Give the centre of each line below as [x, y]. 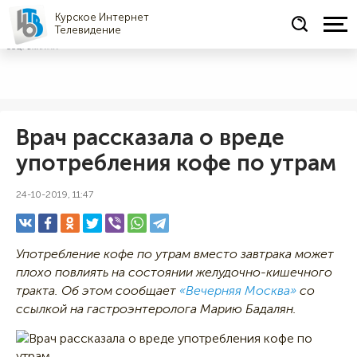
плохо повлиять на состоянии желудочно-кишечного [174, 272]
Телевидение [88, 30]
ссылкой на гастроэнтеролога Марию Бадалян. [156, 308]
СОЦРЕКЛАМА [33, 47]
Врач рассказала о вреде [150, 137]
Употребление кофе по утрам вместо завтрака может [175, 253]
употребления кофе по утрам [176, 163]
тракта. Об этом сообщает [98, 290]
